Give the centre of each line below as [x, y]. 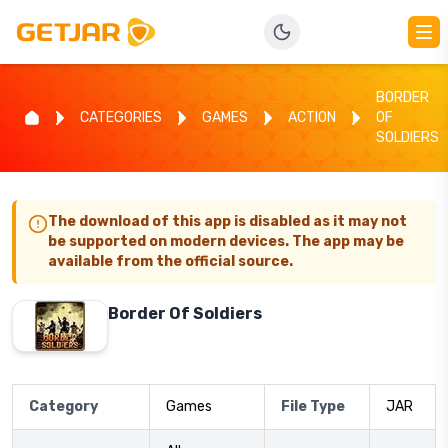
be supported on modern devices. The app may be [226, 241]
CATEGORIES [121, 117]
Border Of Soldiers [185, 313]
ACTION [312, 117]
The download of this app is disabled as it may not [227, 221]
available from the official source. [170, 261]
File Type [313, 406]
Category [63, 406]
